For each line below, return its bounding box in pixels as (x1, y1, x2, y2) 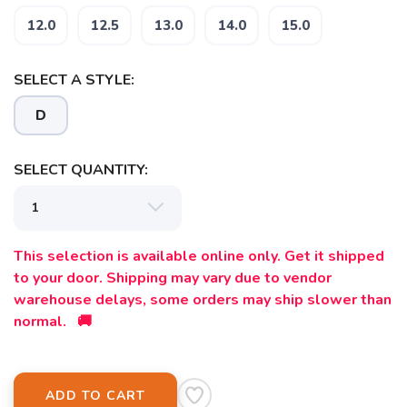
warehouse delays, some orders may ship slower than (14, 290, 392, 310)
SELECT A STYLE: (14, 70, 134, 90)
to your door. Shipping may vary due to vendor (14, 268, 332, 288)
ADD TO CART (45, 387, 145, 404)
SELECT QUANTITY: (14, 160, 148, 180)
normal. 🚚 (14, 312, 92, 332)
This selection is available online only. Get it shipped (14, 246, 384, 266)
